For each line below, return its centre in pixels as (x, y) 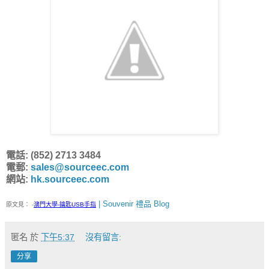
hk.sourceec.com (70, 179)
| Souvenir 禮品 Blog (133, 204)
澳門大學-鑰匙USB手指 (65, 204)
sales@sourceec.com (80, 167)
